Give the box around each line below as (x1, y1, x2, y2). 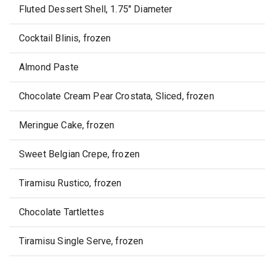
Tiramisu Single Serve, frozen (19, 235, 144, 247)
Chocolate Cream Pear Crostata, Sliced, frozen (19, 91, 214, 102)
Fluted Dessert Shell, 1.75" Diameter (19, 4, 173, 15)
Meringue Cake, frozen (19, 119, 115, 131)
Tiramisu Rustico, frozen (19, 177, 122, 189)
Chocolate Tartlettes (19, 206, 105, 218)
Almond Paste (19, 62, 79, 73)
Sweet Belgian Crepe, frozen (19, 148, 140, 160)
